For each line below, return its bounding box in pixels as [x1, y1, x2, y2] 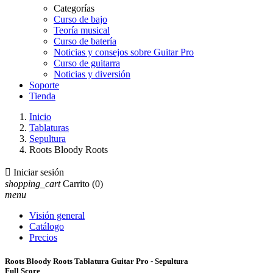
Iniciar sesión [13, 167, 64, 177]
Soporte [29, 80, 59, 90]
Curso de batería [54, 36, 116, 46]
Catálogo [29, 221, 64, 232]
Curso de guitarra [54, 58, 120, 68]
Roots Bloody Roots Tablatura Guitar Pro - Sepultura [5, 257, 188, 266]
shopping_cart [5, 179, 60, 189]
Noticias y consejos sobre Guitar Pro [54, 47, 194, 57]
